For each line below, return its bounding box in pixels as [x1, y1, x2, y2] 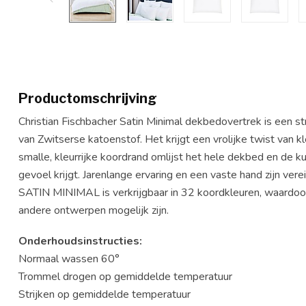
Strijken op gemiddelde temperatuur [18, 287, 191, 303]
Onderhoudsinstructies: [18, 234, 145, 249]
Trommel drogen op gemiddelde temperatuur [18, 269, 232, 285]
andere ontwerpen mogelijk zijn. [18, 203, 169, 218]
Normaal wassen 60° [18, 251, 120, 267]
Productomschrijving [18, 90, 157, 107]
